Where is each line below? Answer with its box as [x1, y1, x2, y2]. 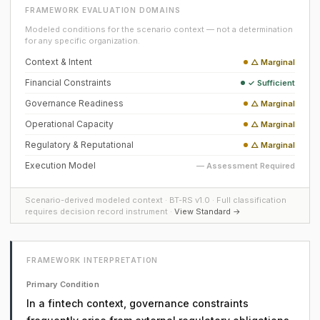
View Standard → [174, 206, 241, 216]
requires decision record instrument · [25, 206, 174, 216]
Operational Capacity [25, 119, 114, 129]
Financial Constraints [25, 77, 111, 88]
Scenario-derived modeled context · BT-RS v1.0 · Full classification [25, 195, 286, 205]
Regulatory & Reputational [25, 139, 134, 150]
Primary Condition [26, 279, 99, 289]
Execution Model [25, 160, 96, 171]
